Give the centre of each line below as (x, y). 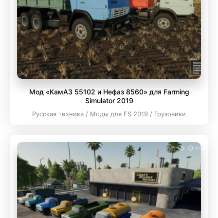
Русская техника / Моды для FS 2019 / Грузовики (109, 114)
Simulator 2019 (109, 100)
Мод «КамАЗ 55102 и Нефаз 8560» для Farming (109, 91)
